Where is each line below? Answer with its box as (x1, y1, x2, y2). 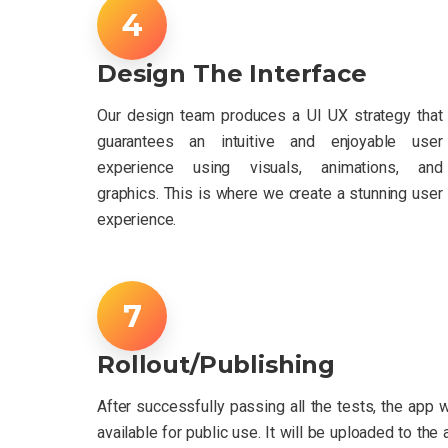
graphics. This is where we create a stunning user (97, 183, 443, 203)
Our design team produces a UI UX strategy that (97, 105, 443, 125)
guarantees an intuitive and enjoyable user (97, 131, 443, 151)
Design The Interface (97, 58, 367, 88)
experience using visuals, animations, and (97, 157, 443, 177)
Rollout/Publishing (97, 349, 336, 379)
